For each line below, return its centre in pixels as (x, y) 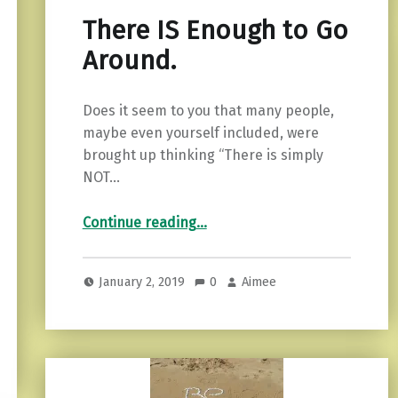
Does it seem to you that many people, (208, 111)
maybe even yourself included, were (200, 133)
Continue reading (139, 223)
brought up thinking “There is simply (203, 155)
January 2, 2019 (144, 281)
